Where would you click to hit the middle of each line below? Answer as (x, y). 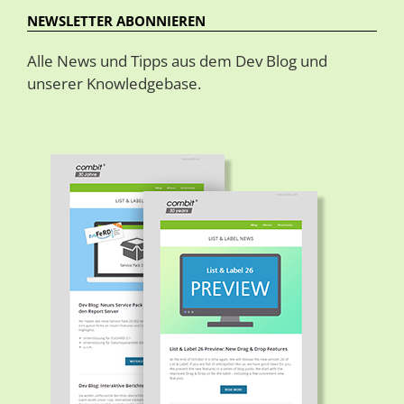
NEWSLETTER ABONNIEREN (116, 21)
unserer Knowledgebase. (114, 84)
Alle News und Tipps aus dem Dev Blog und (177, 61)
